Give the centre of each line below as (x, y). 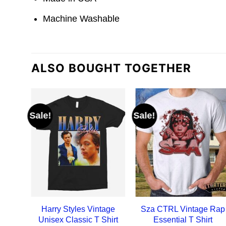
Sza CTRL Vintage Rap (183, 209)
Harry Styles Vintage (78, 209)
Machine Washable (81, 18)
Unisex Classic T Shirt (78, 220)
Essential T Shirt (183, 220)
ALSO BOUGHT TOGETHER (111, 68)
